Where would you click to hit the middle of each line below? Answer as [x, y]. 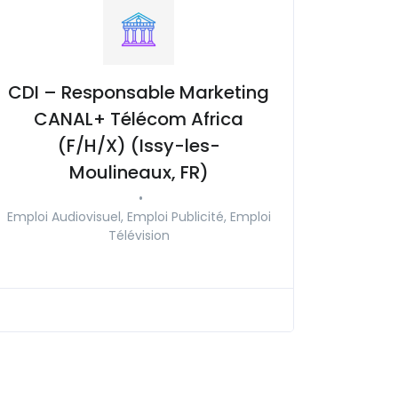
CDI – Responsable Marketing [139, 92]
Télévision [139, 235]
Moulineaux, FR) [139, 172]
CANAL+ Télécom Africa [139, 119]
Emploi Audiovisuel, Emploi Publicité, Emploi [139, 216]
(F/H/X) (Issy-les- [139, 145]
